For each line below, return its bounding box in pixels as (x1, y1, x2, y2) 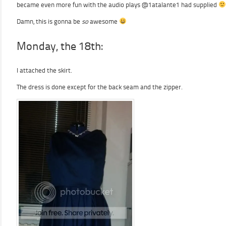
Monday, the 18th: (17, 39, 103, 53)
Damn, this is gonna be (17, 18, 82, 25)
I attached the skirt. (17, 67, 72, 74)
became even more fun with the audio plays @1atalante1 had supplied (17, 1, 218, 9)
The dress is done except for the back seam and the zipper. (17, 83, 183, 91)
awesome (88, 18, 119, 25)
